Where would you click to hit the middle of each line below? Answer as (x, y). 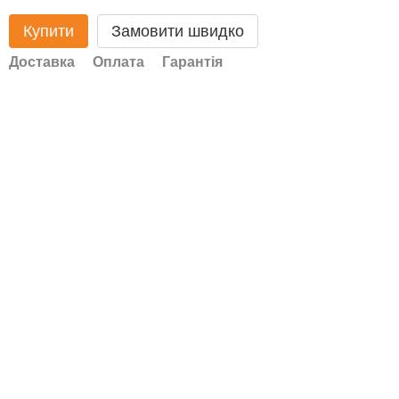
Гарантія (192, 62)
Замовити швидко (178, 31)
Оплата (118, 62)
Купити (49, 31)
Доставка (42, 62)
